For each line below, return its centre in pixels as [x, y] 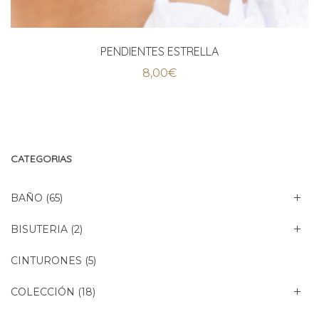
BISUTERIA [39, 229]
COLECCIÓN [43, 292]
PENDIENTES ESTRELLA [159, 51]
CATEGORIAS [41, 158]
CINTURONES [46, 260]
